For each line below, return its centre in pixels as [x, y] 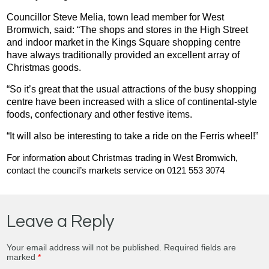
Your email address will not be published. [84, 248]
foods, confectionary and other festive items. [100, 115]
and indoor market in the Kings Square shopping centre [124, 43]
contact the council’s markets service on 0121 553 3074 [116, 171]
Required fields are [200, 248]
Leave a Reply [61, 222]
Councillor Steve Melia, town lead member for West [116, 17]
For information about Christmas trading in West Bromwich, [122, 158]
